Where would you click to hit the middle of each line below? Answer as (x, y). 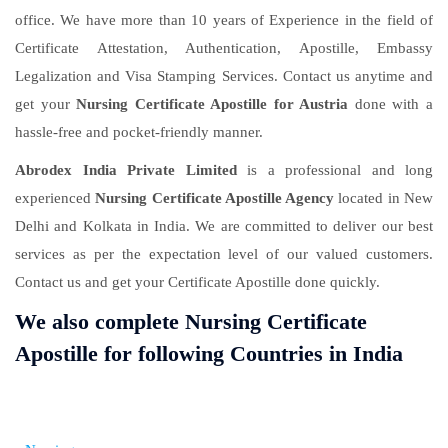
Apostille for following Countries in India (209, 354)
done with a (391, 104)
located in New (384, 198)
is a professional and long (340, 170)
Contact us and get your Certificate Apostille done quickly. (197, 282)
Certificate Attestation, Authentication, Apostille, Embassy (224, 48)
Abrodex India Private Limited (131, 170)
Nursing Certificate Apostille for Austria (212, 104)
